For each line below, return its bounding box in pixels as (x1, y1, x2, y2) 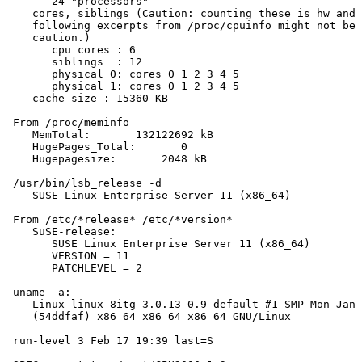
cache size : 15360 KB (6, 92, 168, 105)
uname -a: (6, 286, 71, 299)
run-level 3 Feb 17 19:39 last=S (6, 335, 213, 347)
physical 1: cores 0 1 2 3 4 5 (6, 80, 239, 93)
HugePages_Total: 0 (6, 141, 187, 154)
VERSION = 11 (6, 250, 129, 263)
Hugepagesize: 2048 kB (6, 153, 207, 166)
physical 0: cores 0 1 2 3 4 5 (6, 68, 239, 81)
